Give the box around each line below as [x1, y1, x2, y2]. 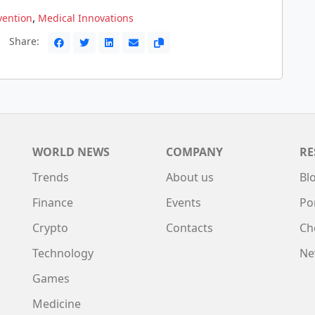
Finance [32, 195, 73, 210]
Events [166, 195, 201, 210]
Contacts [166, 220, 213, 236]
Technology [32, 245, 94, 261]
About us [166, 169, 214, 185]
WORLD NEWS [32, 144, 110, 160]
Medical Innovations [38, 11, 134, 25]
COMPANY [166, 144, 223, 160]
